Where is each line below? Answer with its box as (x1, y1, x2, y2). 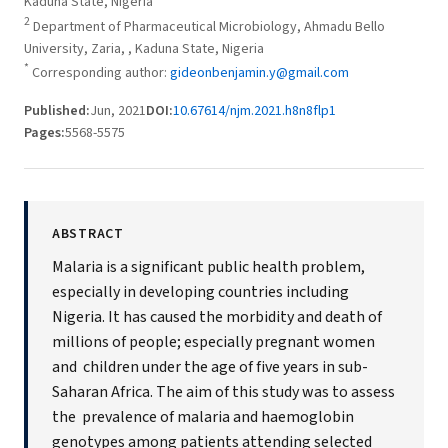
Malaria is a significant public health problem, (52, 256, 365, 279)
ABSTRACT (52, 224, 124, 245)
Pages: (24, 123, 65, 144)
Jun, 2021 (90, 101, 146, 122)
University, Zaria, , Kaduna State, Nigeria (24, 38, 264, 59)
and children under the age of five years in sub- (52, 356, 368, 379)
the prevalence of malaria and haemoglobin (52, 406, 354, 429)
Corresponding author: (29, 63, 170, 84)
